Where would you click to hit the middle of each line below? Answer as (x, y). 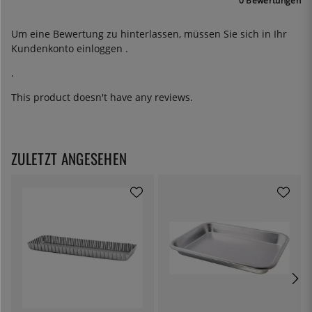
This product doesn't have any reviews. (102, 97)
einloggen (101, 49)
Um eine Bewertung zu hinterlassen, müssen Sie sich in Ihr (149, 34)
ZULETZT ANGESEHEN (69, 159)
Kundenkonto (44, 49)
